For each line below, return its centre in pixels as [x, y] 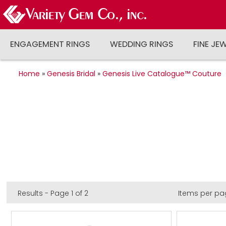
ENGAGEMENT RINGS [50, 44]
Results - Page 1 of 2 [53, 193]
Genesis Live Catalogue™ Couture [162, 74]
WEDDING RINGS [142, 44]
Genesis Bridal [71, 74]
